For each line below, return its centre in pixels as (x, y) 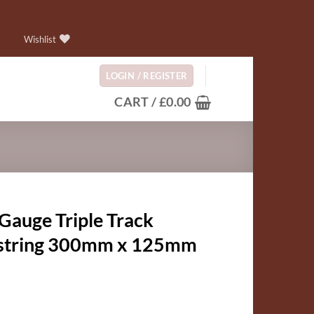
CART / (137, 102)
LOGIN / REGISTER (147, 75)
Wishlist (40, 39)
